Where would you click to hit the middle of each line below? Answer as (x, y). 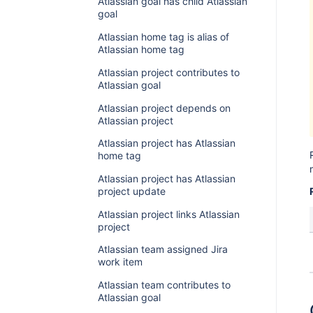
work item (120, 262)
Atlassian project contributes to (168, 72)
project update (131, 191)
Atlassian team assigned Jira (162, 249)
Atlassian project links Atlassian (168, 214)
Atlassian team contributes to (164, 285)
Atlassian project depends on (164, 108)
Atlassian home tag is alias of (163, 37)
